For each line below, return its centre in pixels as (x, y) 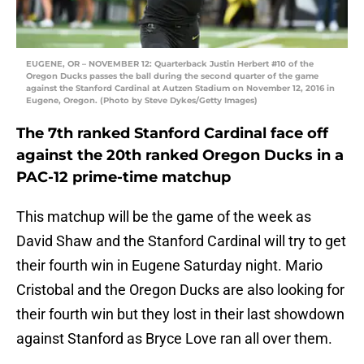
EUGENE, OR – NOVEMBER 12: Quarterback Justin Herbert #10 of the (170, 64)
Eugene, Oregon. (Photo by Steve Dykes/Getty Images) (142, 101)
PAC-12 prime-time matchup (123, 178)
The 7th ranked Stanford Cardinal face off (172, 134)
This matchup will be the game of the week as (164, 217)
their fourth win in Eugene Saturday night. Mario (169, 266)
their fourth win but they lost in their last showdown (180, 314)
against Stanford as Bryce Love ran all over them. (174, 339)
